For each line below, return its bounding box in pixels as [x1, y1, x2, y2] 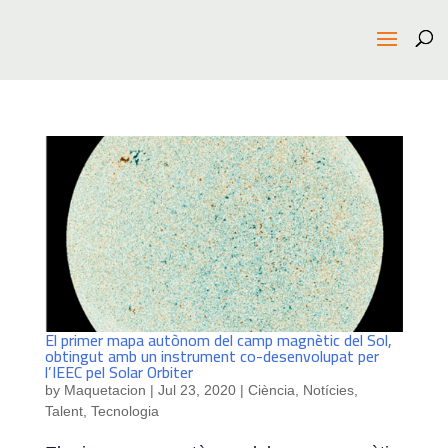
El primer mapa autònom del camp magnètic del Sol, [44, 325, 392, 356]
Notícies [302, 382, 354, 399]
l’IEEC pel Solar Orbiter [44, 357, 193, 388]
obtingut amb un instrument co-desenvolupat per [44, 341, 379, 372]
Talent [44, 403, 83, 420]
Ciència [247, 382, 295, 399]
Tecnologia [90, 403, 159, 420]
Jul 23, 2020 [157, 382, 236, 399]
